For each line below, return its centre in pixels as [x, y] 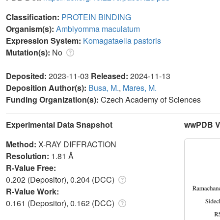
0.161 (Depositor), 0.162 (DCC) [61, 203]
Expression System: [44, 40]
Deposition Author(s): [47, 87]
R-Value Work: [33, 191]
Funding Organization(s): [53, 99]
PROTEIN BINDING [96, 17]
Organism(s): [31, 28]
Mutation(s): [29, 52]
